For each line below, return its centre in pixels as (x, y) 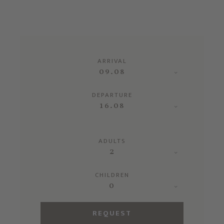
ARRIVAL (112, 61)
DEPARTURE (112, 95)
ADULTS (112, 141)
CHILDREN (112, 175)
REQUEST (112, 213)
